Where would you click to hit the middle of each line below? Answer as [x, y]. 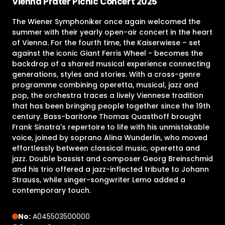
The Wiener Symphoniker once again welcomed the [106, 21]
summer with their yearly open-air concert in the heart [112, 32]
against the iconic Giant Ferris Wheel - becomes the [107, 53]
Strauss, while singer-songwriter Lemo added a [99, 180]
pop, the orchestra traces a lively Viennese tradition [108, 95]
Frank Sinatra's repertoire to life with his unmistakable [111, 127]
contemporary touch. [51, 190]
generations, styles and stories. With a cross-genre [106, 74]
